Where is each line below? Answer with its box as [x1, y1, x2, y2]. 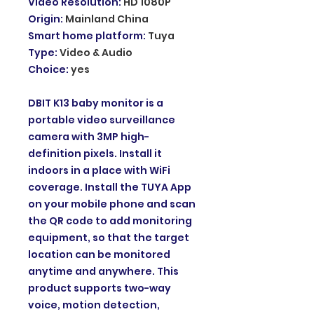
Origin [28, 11, 60, 26]
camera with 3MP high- [28, 129, 149, 144]
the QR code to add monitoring [28, 213, 192, 228]
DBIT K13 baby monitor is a [28, 95, 163, 110]
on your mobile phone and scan [28, 196, 196, 211]
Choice [28, 62, 66, 76]
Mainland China [65, 11, 149, 26]
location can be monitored [28, 247, 170, 261]
